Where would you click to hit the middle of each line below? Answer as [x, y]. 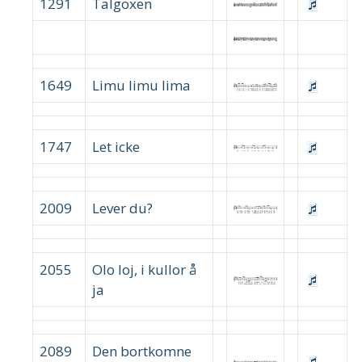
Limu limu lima [141, 85]
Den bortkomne [142, 351]
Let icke [116, 146]
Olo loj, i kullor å [145, 269]
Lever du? [122, 208]
